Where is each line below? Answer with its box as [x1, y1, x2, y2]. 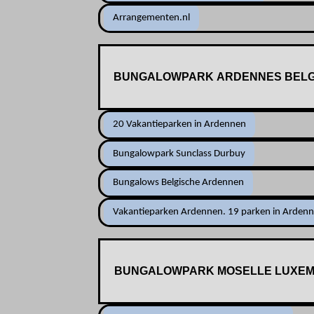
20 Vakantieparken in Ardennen [113, 118, 247, 130]
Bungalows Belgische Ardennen [113, 177, 245, 189]
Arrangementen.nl [113, 13, 191, 24]
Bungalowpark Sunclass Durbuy [113, 148, 246, 159]
